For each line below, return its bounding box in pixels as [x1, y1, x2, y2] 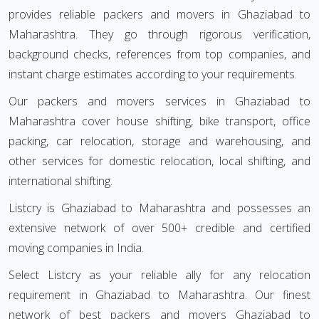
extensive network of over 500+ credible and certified [9, 220, 310, 236]
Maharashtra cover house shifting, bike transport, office [9, 113, 310, 129]
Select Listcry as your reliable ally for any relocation [9, 267, 310, 283]
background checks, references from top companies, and [9, 46, 310, 62]
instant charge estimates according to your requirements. [9, 66, 297, 82]
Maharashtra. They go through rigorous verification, [9, 26, 310, 42]
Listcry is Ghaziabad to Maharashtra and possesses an [9, 200, 310, 216]
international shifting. [9, 173, 113, 189]
